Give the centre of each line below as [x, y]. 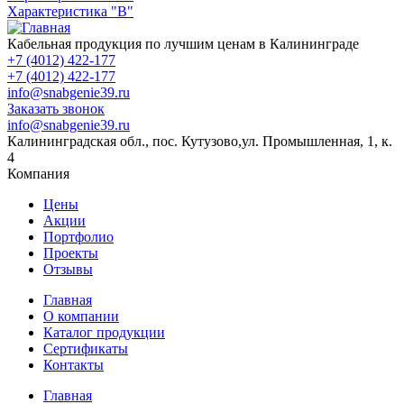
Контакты [73, 364]
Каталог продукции [104, 332]
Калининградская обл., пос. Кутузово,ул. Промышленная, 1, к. [200, 141]
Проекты [71, 252]
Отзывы [68, 269]
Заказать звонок [56, 108]
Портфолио [78, 236]
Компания [38, 173]
